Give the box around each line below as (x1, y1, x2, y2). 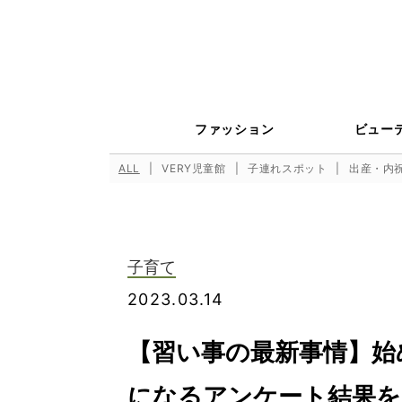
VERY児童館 (162, 161, 226, 175)
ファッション (195, 120, 275, 136)
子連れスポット (248, 161, 328, 175)
